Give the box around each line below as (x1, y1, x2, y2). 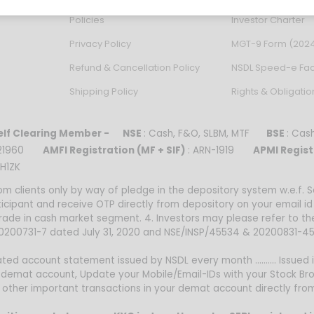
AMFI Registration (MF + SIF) (41, 143, 188, 157)
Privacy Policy (69, 36, 131, 50)
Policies (69, 13, 104, 27)
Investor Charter (231, 13, 305, 27)
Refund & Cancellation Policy (69, 60, 200, 74)
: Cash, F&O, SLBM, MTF (144, 126, 266, 140)
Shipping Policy (69, 84, 138, 98)
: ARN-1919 (188, 143, 251, 157)
